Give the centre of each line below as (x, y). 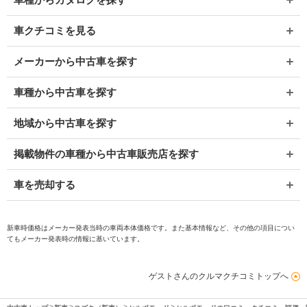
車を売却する (45, 184)
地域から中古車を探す (65, 123)
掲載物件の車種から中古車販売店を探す (106, 153)
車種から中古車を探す (65, 92)
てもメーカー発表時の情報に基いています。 (75, 238)
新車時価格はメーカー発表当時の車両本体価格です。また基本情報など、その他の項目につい (151, 228)
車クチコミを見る (55, 30)
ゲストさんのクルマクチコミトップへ (219, 276)
